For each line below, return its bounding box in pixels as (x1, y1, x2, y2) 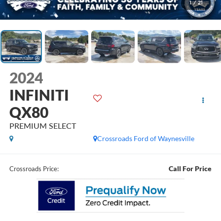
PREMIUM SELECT (9, 121, 76, 131)
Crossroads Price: (9, 164, 59, 173)
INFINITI (9, 86, 69, 104)
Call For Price (169, 164, 212, 173)
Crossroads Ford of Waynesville (97, 134, 195, 143)
